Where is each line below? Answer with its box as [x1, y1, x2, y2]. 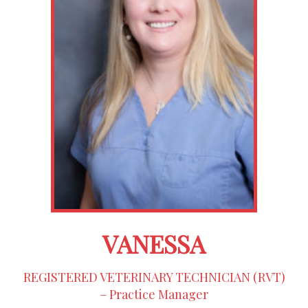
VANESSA [102, 226, 206, 260]
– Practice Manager [100, 285, 208, 302]
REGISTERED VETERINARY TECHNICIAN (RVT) [23, 268, 285, 285]
